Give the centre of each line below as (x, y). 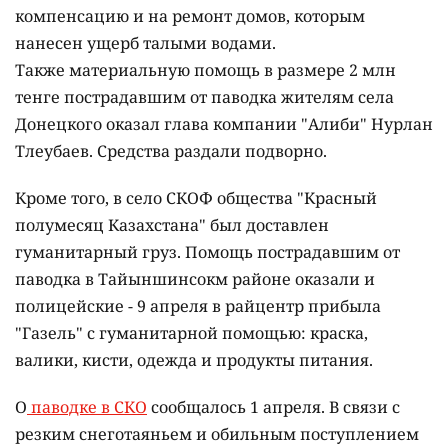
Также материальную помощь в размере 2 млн (205, 70)
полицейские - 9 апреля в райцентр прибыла (198, 306)
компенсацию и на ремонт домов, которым (190, 16)
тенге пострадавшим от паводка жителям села (204, 97)
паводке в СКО (87, 407)
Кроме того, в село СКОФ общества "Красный (196, 198)
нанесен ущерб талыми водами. (145, 43)
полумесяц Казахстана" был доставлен (172, 225)
